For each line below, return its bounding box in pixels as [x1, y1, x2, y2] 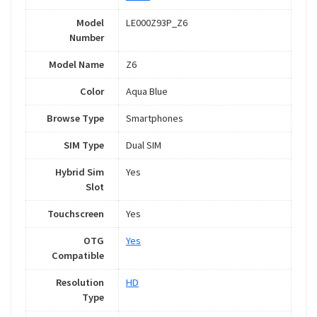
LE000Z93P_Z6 [126, 16, 188, 30]
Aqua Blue [126, 85, 168, 98]
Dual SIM [126, 139, 161, 152]
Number [69, 31, 104, 45]
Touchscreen [47, 207, 104, 221]
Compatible [52, 249, 104, 263]
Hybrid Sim [55, 166, 104, 179]
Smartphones [126, 112, 183, 125]
